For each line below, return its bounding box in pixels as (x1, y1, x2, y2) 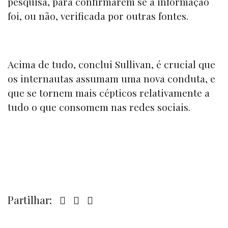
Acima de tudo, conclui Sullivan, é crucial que (8, 57, 215, 71)
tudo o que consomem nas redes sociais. (8, 100, 190, 113)
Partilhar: (8, 192, 54, 207)
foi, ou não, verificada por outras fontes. (8, 9, 188, 23)
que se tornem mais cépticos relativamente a (8, 85, 210, 99)
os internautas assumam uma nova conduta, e (8, 71, 215, 85)
